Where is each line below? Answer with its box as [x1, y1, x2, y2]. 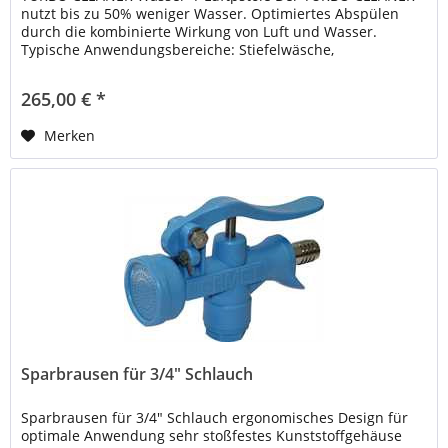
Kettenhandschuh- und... [21, 58, 190, 78]
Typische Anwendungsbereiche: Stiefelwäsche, [21, 40, 335, 60]
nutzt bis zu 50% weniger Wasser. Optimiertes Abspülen [21, 4, 400, 24]
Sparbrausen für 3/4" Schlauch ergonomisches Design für [21, 408, 409, 428]
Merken [44, 126, 96, 146]
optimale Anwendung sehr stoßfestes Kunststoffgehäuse [21, 426, 403, 446]
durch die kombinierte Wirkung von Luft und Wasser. [21, 22, 378, 42]
